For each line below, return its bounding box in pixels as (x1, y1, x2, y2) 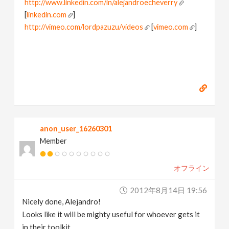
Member (40, 136, 67, 145)
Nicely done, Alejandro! (22, 197, 101, 206)
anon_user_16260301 (40, 124, 112, 133)
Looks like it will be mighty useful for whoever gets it (22, 210, 200, 219)
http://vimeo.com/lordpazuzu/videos (25, 22, 144, 31)
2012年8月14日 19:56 (129, 186, 207, 195)
